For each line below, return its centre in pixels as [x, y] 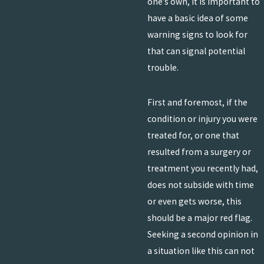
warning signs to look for [197, 35]
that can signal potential [196, 51]
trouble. [163, 68]
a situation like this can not [201, 251]
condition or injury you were [202, 119]
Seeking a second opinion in [202, 235]
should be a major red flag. [199, 218]
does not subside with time [200, 185]
